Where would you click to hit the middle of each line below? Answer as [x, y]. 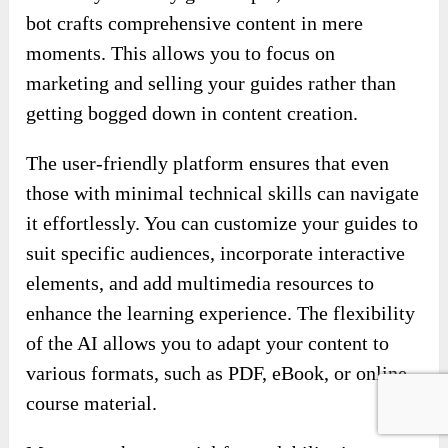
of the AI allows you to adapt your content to [208, 413]
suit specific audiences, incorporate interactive [216, 323]
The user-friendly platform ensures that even [208, 233]
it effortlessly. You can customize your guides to [222, 293]
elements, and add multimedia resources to [200, 353]
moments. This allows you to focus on [181, 123]
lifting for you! [87, 13]
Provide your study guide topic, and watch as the [223, 63]
